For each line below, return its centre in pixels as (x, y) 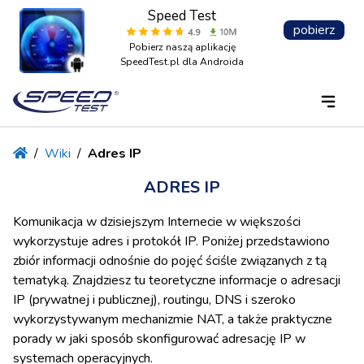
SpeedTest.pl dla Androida (182, 62)
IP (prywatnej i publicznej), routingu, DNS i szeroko (154, 299)
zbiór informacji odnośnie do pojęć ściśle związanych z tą (170, 260)
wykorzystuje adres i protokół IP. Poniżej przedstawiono (171, 241)
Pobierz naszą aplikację (182, 47)
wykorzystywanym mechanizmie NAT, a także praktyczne (173, 319)
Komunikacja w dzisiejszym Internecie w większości (157, 221)
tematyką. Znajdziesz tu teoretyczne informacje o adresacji (177, 280)
